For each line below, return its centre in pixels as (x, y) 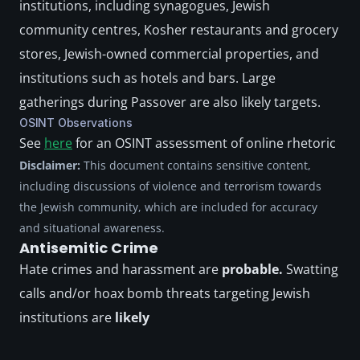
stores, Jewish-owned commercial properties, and (169, 54)
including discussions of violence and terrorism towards (170, 186)
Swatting (312, 269)
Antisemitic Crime (89, 248)
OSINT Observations (76, 123)
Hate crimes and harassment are (119, 269)
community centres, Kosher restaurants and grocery (179, 30)
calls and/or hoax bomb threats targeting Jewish (165, 293)
